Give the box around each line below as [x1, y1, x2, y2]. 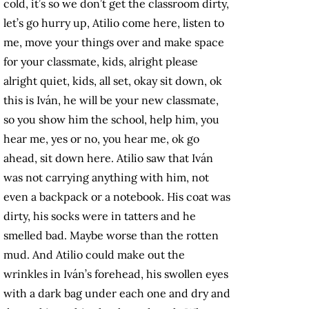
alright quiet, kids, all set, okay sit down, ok [3, 74, 222, 88]
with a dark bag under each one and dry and [3, 286, 230, 301]
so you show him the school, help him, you [3, 112, 219, 127]
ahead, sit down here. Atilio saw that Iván [3, 151, 213, 166]
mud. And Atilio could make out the [3, 248, 185, 262]
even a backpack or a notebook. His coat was [3, 190, 230, 204]
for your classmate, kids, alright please [3, 54, 198, 69]
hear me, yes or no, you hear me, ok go [3, 132, 199, 146]
